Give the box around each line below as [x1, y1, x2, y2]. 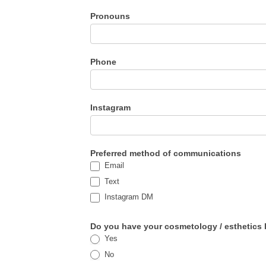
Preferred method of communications [90, 148, 241, 159]
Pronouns [90, 11, 130, 21]
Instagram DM [102, 192, 153, 202]
